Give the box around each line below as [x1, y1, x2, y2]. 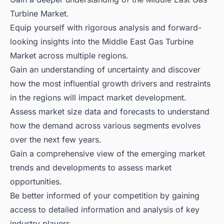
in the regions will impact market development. [10, 92, 186, 103]
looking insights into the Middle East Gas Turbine [10, 36, 193, 47]
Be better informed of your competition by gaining [10, 190, 199, 201]
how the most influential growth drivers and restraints [10, 78, 210, 89]
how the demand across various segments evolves [10, 120, 200, 131]
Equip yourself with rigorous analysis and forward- [10, 22, 201, 33]
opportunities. [10, 176, 62, 187]
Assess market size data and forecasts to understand [10, 106, 209, 117]
